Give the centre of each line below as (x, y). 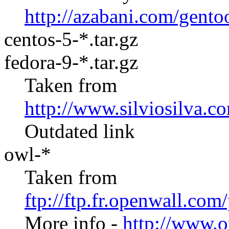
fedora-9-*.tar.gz (71, 62)
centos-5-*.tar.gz (71, 39)
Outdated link (80, 131)
